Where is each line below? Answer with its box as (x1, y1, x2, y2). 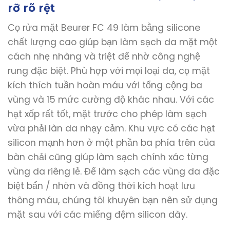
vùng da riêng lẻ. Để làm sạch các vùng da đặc (8, 165, 220, 178)
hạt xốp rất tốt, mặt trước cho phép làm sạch (8, 107, 207, 120)
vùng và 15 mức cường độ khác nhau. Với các (8, 93, 214, 106)
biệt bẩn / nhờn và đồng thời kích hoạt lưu (8, 179, 195, 192)
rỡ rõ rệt (8, 2, 55, 15)
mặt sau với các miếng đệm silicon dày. (8, 208, 187, 221)
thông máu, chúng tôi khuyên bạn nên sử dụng (8, 194, 218, 206)
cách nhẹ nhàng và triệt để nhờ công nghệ (8, 50, 200, 63)
